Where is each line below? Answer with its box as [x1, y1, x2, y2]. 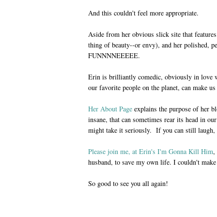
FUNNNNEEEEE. [88, 50, 140, 60]
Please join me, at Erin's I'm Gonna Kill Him [88, 146, 213, 156]
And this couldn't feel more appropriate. [88, 8, 199, 17]
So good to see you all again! [88, 178, 168, 188]
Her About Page [88, 104, 132, 113]
